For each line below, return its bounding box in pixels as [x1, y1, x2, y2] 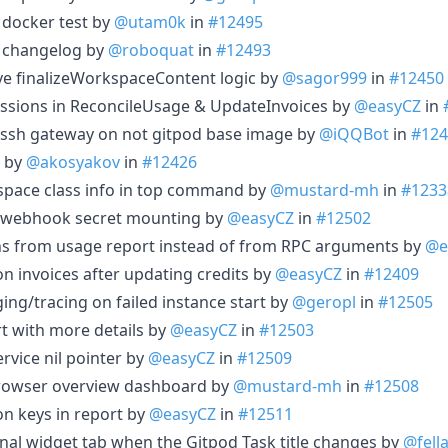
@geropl [292, 290, 356, 313]
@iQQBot [319, 122, 389, 145]
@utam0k [114, 10, 186, 33]
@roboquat [108, 38, 194, 61]
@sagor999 [282, 66, 367, 89]
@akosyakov [26, 150, 120, 173]
